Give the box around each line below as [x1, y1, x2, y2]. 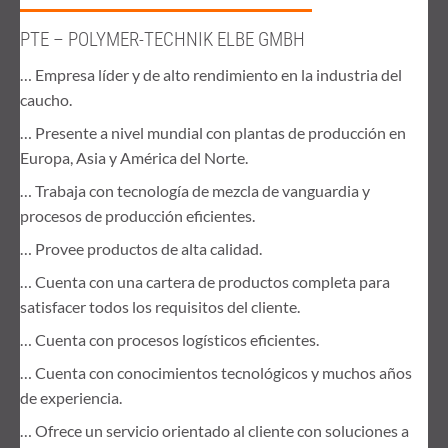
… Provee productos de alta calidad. [20, 238, 262, 258]
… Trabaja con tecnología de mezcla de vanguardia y [20, 180, 370, 200]
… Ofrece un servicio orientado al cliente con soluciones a [20, 420, 409, 440]
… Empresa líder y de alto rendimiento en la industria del [20, 64, 402, 84]
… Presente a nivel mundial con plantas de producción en [20, 122, 406, 142]
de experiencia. [20, 387, 122, 407]
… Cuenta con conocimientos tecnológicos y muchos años [20, 362, 412, 382]
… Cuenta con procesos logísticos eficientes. [20, 329, 319, 349]
